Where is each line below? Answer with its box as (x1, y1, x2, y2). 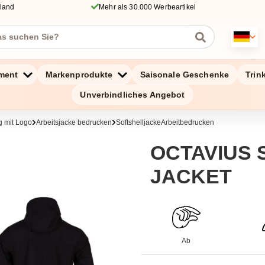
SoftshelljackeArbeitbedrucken (116, 118, 214, 127)
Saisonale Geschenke (140, 70, 230, 79)
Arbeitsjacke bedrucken (36, 118, 112, 127)
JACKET (150, 165, 232, 188)
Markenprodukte (45, 70, 113, 79)
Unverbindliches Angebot (80, 90, 185, 99)
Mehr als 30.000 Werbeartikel (99, 3, 196, 11)
